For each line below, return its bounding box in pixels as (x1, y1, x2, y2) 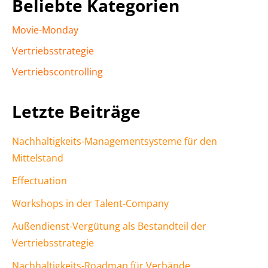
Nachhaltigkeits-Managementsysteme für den (12, 135, 217, 148)
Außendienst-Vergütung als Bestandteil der (12, 220, 206, 233)
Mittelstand (12, 151, 63, 165)
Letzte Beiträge (12, 100, 141, 123)
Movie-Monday (12, 23, 78, 37)
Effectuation (12, 174, 67, 188)
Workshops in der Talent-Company (12, 197, 169, 211)
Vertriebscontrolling (12, 65, 103, 79)
